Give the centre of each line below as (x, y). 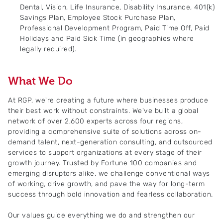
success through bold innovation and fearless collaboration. (111, 194)
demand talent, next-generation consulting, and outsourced (110, 142)
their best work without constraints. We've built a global (103, 111)
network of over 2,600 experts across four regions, (95, 121)
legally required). (48, 49)
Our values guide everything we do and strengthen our (101, 215)
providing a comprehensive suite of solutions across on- (105, 132)
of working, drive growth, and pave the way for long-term (106, 184)
